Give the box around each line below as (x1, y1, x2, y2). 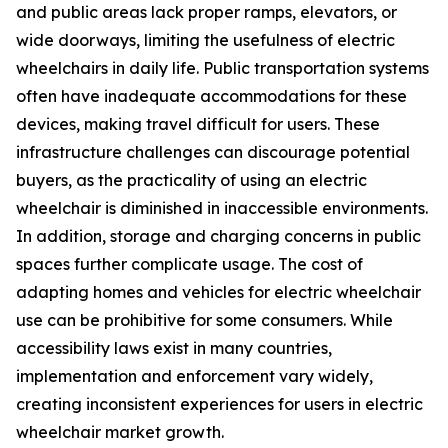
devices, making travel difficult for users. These (16, 114, 380, 135)
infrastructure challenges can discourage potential (16, 142, 410, 163)
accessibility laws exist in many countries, (16, 338, 332, 359)
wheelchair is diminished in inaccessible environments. (16, 198, 428, 219)
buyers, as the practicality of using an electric (16, 170, 367, 191)
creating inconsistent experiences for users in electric (16, 394, 423, 415)
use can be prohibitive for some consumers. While (16, 310, 393, 331)
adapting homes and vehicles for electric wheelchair (16, 282, 421, 303)
